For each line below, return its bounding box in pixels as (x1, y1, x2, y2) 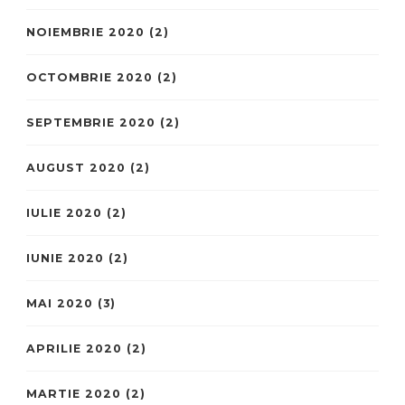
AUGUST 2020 (26, 160, 126, 174)
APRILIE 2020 (26, 341, 122, 355)
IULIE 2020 (26, 205, 102, 220)
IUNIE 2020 (26, 250, 104, 265)
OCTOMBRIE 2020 (26, 70, 153, 84)
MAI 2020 (26, 296, 93, 310)
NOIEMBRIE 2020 (26, 24, 145, 39)
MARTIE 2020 (26, 386, 121, 400)
